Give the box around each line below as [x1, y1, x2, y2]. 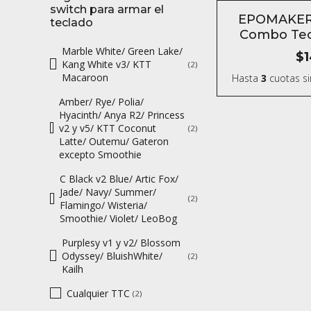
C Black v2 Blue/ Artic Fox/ [60, 171, 179, 185]
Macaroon [61, 70, 108, 84]
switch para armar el [50, 3, 164, 17]
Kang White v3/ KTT [61, 57, 151, 71]
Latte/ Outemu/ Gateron [59, 134, 169, 148]
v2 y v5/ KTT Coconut [59, 121, 157, 135]
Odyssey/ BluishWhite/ [62, 249, 163, 262]
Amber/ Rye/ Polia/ [59, 94, 144, 108]
